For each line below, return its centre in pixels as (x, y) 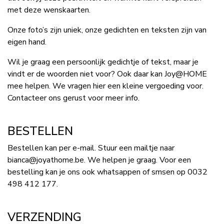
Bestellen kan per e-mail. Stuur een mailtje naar (91, 148)
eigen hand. (27, 42)
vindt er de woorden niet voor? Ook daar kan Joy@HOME (107, 74)
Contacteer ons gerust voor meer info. (73, 98)
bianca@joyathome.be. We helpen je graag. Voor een (99, 160)
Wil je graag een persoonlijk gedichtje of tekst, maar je (103, 62)
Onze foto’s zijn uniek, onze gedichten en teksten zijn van (107, 30)
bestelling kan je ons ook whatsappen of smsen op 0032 (107, 172)
